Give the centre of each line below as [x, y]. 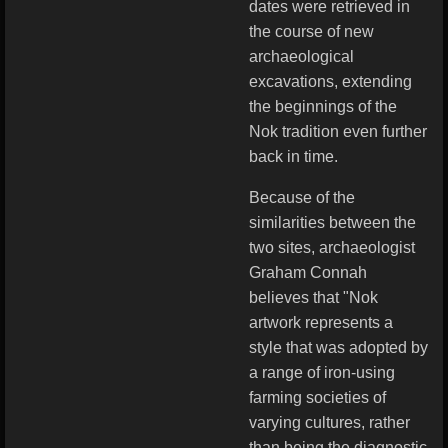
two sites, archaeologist [332, 247]
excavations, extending [330, 81]
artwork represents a [321, 322]
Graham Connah [308, 272]
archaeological [301, 56]
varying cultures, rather [329, 422]
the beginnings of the [323, 106]
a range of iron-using [322, 372]
